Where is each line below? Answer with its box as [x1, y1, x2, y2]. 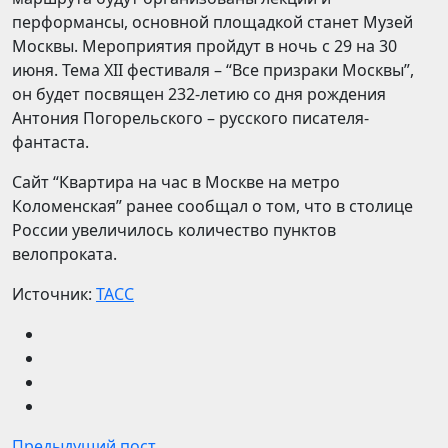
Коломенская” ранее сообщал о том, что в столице [12, 195, 413, 217]
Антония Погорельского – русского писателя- [12, 107, 369, 129]
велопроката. [12, 243, 117, 265]
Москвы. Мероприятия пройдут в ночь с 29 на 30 [12, 35, 397, 57]
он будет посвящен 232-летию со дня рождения [12, 83, 386, 105]
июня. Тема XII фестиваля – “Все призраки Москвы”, [12, 59, 414, 81]
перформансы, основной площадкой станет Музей [12, 11, 413, 33]
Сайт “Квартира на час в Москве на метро [12, 171, 340, 193]
